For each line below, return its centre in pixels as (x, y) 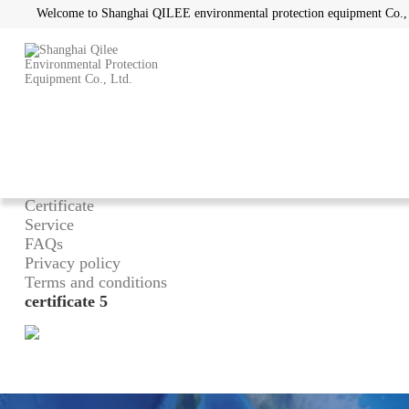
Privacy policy (72, 262)
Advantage (60, 186)
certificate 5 (66, 301)
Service (49, 224)
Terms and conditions (95, 282)
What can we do (78, 167)
